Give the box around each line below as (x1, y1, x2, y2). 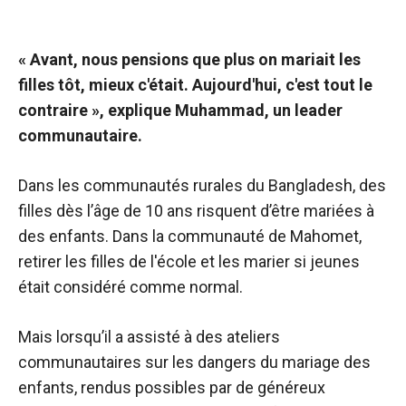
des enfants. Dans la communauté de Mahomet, (18, 227, 362, 246)
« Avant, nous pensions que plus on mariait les (18, 50, 361, 69)
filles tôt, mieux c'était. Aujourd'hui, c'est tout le (18, 75, 372, 94)
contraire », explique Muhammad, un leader (18, 101, 343, 120)
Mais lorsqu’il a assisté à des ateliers (18, 327, 280, 346)
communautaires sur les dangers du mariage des (18, 353, 371, 372)
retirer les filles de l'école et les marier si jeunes (18, 252, 360, 271)
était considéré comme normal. (18, 277, 243, 296)
